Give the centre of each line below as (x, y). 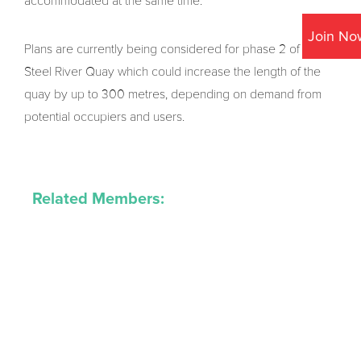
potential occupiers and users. (104, 117)
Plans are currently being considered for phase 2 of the (172, 50)
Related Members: (98, 199)
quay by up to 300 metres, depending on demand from (173, 95)
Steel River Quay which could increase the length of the (172, 72)
